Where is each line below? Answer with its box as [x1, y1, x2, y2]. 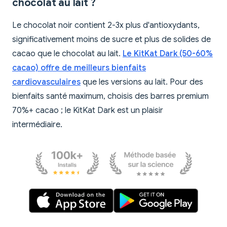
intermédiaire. [12, 120, 62, 130]
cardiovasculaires [12, 77, 81, 88]
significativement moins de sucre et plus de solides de [12, 34, 211, 45]
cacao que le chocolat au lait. [12, 49, 123, 59]
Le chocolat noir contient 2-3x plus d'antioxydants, [12, 20, 200, 31]
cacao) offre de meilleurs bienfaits [12, 63, 146, 73]
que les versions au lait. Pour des [81, 77, 203, 88]
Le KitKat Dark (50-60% [123, 49, 213, 59]
